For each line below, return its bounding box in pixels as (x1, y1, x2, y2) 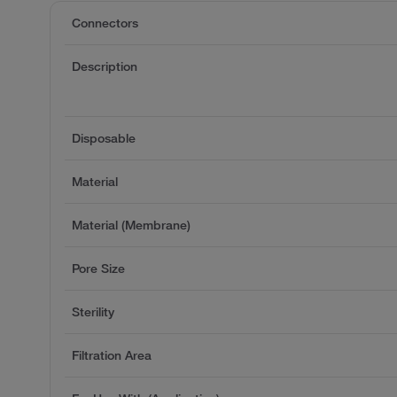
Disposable (72, 129, 136, 146)
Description (72, 58, 137, 74)
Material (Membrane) (72, 216, 191, 233)
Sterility (72, 303, 114, 320)
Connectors (72, 14, 138, 31)
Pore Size (72, 260, 125, 276)
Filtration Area (72, 346, 152, 363)
